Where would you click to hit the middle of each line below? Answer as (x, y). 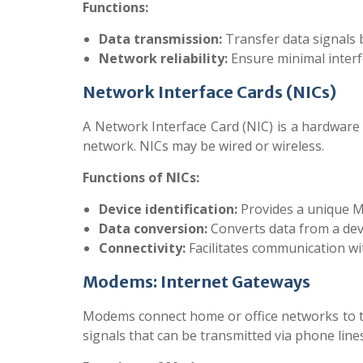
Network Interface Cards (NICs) (209, 92)
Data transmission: (160, 39)
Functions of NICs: (141, 177)
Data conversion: (153, 228)
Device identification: (168, 209)
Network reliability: (163, 58)
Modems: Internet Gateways (196, 282)
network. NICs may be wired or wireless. (203, 146)
